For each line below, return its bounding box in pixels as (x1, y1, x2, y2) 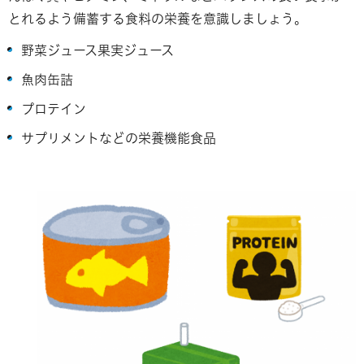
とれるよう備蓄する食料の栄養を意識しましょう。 (8, 12, 307, 26)
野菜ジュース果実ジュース (21, 43, 174, 57)
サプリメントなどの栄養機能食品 (21, 131, 216, 145)
